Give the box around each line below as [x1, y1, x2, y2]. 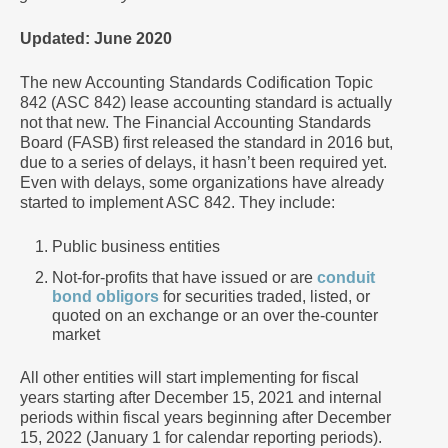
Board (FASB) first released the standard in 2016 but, [20, 134, 393, 151]
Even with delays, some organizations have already [20, 174, 384, 191]
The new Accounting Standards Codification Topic [20, 74, 373, 91]
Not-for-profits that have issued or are [52, 269, 317, 286]
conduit [317, 269, 375, 286]
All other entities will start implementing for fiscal [20, 369, 359, 386]
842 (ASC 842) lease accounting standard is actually [20, 94, 392, 111]
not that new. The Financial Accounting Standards [20, 114, 371, 131]
